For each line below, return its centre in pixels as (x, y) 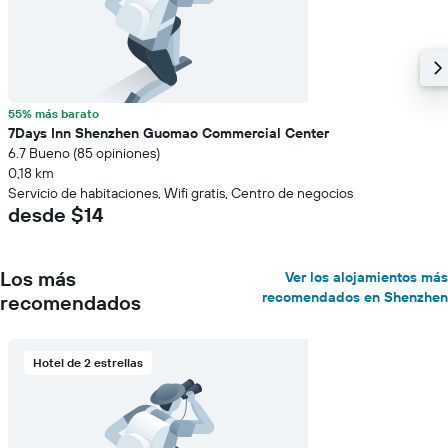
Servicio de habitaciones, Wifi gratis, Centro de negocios (180, 193)
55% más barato (53, 113)
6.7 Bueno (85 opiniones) (84, 153)
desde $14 (55, 214)
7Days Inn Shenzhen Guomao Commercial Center (168, 133)
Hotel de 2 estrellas (88, 362)
